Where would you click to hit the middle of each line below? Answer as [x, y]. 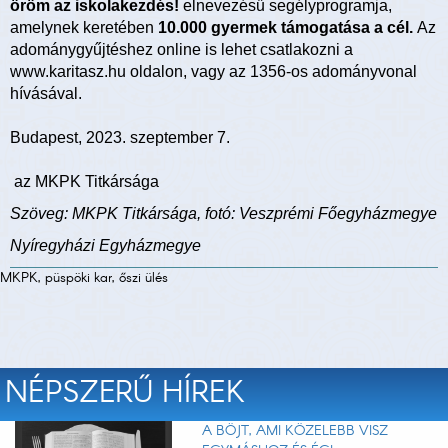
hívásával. [46, 94]
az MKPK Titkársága [84, 182]
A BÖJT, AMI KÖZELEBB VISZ [294, 431]
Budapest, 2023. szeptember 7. [120, 138]
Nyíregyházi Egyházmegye [105, 246]
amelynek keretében [84, 28]
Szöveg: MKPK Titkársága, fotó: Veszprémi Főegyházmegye [223, 214]
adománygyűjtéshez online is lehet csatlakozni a [181, 50]
